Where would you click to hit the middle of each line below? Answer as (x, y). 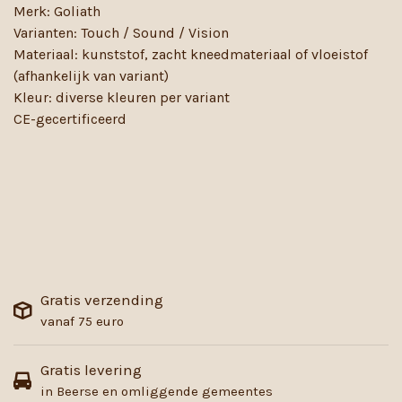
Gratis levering (91, 370)
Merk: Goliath (57, 12)
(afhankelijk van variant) (91, 76)
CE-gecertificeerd (70, 119)
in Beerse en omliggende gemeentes (157, 392)
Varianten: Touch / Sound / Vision (121, 33)
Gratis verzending (102, 300)
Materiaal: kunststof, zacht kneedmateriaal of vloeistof (191, 55)
